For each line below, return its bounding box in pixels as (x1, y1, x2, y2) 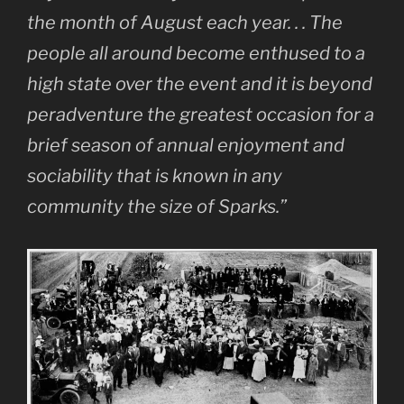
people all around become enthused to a (27, 42, 365, 65)
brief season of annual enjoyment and (27, 134, 344, 157)
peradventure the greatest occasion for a (27, 104, 374, 126)
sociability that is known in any (27, 165, 282, 188)
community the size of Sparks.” (27, 196, 287, 218)
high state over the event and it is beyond (27, 73, 372, 96)
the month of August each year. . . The (27, 12, 343, 34)
